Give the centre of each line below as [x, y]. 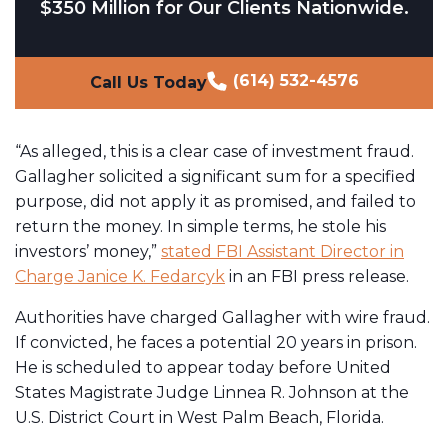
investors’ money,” [88, 251]
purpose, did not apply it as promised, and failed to [215, 201]
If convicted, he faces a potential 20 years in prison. [216, 342]
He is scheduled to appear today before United [203, 367]
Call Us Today [148, 82]
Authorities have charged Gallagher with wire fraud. [222, 317]
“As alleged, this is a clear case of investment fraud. [214, 151]
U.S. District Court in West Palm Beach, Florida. [199, 417]
